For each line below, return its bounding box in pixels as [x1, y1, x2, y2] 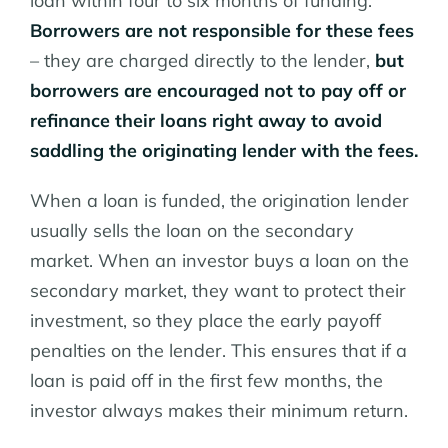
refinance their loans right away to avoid [30, 109, 382, 133]
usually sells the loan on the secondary [30, 219, 354, 243]
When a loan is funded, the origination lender [30, 189, 409, 213]
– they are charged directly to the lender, [30, 49, 375, 73]
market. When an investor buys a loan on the [30, 249, 409, 273]
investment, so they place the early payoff [30, 309, 381, 333]
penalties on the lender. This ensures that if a [30, 339, 407, 363]
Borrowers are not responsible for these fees [30, 19, 414, 43]
